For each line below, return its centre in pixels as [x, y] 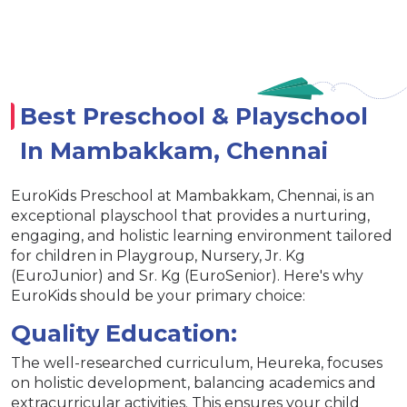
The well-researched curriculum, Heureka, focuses [197, 362]
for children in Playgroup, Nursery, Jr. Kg [158, 255]
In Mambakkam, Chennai [174, 150]
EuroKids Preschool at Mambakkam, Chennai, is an [193, 195]
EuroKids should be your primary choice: [158, 295]
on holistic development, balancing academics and [194, 382]
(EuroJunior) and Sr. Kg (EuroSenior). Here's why [187, 275]
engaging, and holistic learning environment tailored [202, 235]
